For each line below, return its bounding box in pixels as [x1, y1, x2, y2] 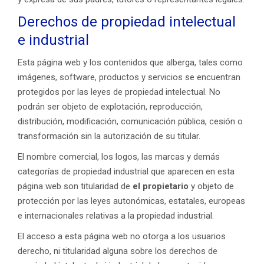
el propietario [133, 181, 189, 192]
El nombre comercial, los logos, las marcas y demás [18, 151, 220, 162]
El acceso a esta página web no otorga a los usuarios [18, 231, 226, 242]
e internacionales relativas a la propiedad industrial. [18, 210, 214, 221]
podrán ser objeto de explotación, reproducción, [18, 101, 203, 112]
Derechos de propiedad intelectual [18, 14, 236, 30]
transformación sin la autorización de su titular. [18, 131, 200, 141]
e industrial [18, 32, 89, 48]
